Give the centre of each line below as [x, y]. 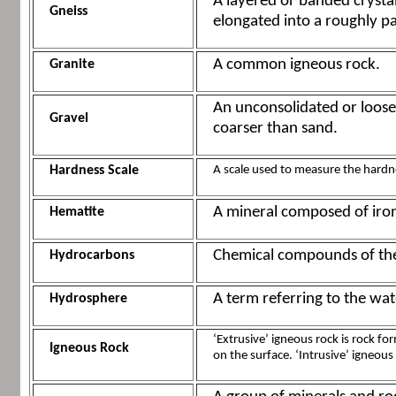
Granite [72, 65]
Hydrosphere [88, 299]
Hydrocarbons [91, 256]
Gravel [69, 119]
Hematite [76, 213]
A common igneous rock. [296, 65]
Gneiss [68, 12]
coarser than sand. [275, 129]
